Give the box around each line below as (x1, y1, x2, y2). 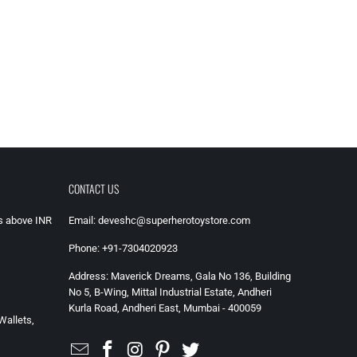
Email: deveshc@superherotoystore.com (69, 214, 250, 226)
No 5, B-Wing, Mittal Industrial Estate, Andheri (69, 285, 272, 298)
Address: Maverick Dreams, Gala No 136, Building (69, 269, 291, 282)
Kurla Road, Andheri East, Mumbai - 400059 (69, 301, 261, 314)
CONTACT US (69, 179, 119, 197)
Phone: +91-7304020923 (69, 241, 178, 254)
